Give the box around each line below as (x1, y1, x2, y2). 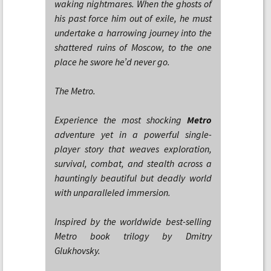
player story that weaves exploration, (54, 143, 212, 155)
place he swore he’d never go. (54, 56, 170, 68)
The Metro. (54, 85, 96, 97)
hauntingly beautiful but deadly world (54, 172, 212, 184)
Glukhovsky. (54, 244, 100, 256)
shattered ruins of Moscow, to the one (54, 41, 212, 53)
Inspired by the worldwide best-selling (54, 215, 212, 227)
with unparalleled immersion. (54, 186, 171, 198)
